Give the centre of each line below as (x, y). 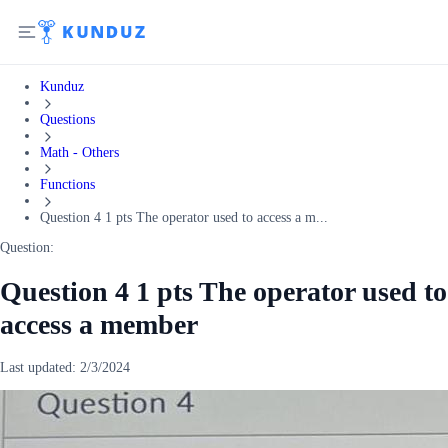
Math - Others (79, 152)
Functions (67, 185)
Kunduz (62, 86)
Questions (67, 119)
